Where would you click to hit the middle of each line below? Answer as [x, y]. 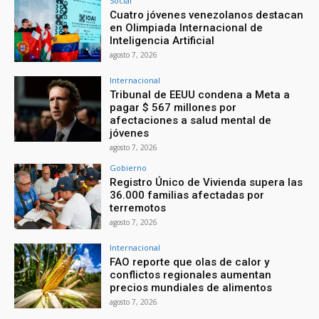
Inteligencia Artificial [162, 41]
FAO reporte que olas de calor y [190, 262]
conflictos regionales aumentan [191, 274]
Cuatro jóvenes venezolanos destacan [207, 15]
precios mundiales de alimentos [191, 287]
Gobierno [129, 167]
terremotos [138, 208]
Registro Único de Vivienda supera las [206, 182]
